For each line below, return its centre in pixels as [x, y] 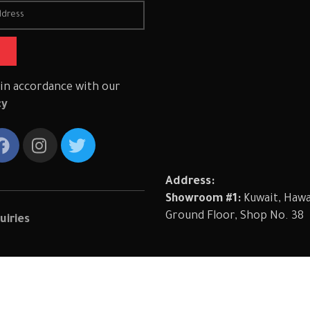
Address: [190, 182]
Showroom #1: [203, 199]
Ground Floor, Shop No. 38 [234, 217]
